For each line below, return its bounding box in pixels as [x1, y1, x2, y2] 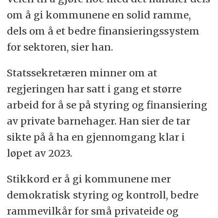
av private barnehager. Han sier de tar [6, 114, 190, 127]
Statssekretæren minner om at [6, 66, 157, 79]
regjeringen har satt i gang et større [6, 82, 182, 95]
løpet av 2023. [6, 146, 72, 159]
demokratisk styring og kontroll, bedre [6, 188, 199, 201]
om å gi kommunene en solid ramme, [6, 8, 191, 21]
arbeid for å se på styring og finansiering [6, 98, 207, 111]
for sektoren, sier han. [6, 40, 113, 53]
